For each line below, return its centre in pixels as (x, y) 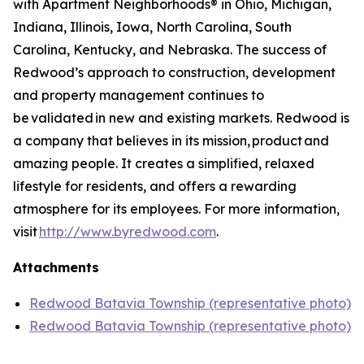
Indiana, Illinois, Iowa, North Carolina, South (152, 27)
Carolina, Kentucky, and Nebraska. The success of (170, 50)
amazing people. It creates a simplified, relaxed (164, 163)
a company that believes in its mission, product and (171, 141)
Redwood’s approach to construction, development (174, 72)
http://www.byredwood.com (128, 232)
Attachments (56, 267)
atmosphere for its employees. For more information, (176, 209)
